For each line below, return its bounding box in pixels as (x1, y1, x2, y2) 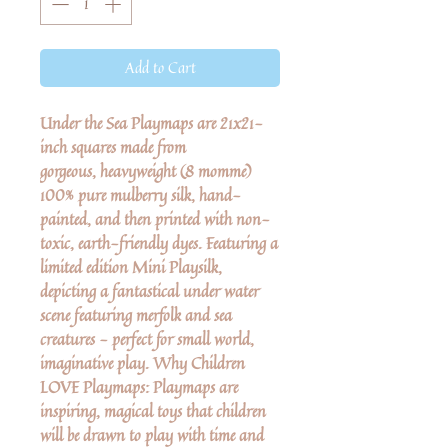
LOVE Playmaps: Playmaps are (40, 374, 238, 399)
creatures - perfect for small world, (40, 326, 254, 351)
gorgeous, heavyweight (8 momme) (40, 158, 251, 183)
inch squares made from (40, 134, 186, 159)
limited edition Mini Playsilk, (40, 254, 222, 279)
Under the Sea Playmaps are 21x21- (40, 110, 263, 135)
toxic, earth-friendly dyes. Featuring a (40, 230, 278, 255)
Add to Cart (124, 55, 196, 79)
